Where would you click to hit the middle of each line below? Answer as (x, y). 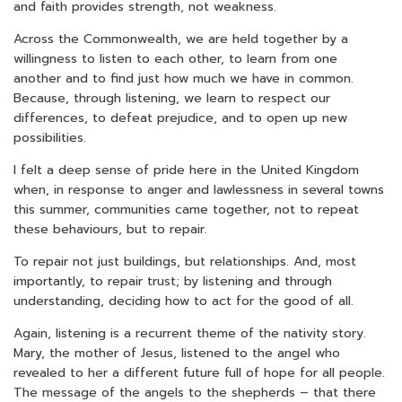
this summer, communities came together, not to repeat (186, 210)
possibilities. (50, 138)
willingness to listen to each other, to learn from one (175, 59)
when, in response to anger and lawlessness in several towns (199, 190)
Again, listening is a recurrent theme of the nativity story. (190, 334)
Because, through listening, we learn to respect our (172, 99)
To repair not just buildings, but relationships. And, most (185, 262)
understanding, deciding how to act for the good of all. (184, 301)
